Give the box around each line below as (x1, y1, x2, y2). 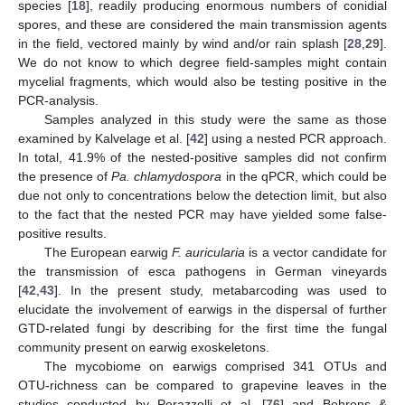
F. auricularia (172, 245, 246, 260)
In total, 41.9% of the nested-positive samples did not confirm (18, 150, 387, 165)
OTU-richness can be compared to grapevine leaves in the (18, 378, 387, 393)
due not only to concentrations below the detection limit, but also (18, 188, 387, 203)
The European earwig (43, 245, 173, 260)
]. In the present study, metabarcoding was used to (54, 283, 387, 298)
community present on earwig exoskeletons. (18, 340, 269, 355)
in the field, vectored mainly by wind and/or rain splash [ (18, 36, 347, 52)
